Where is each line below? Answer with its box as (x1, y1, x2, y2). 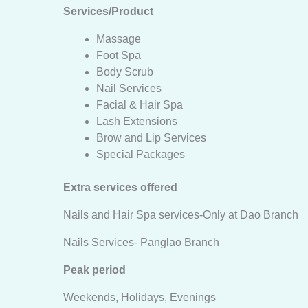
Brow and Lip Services (96, 132, 206, 144)
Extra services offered (63, 181, 177, 193)
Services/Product (63, 5, 153, 17)
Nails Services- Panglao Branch (63, 236, 219, 248)
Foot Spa (96, 49, 141, 61)
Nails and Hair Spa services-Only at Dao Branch (63, 209, 298, 221)
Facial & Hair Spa (96, 99, 183, 111)
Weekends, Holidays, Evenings (63, 291, 216, 303)
